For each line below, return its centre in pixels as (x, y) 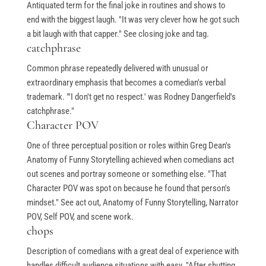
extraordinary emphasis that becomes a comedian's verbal (126, 83)
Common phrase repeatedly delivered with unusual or (117, 69)
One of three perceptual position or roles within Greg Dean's (129, 146)
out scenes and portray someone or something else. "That (126, 174)
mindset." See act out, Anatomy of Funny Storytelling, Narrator (132, 203)
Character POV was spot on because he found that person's (128, 189)
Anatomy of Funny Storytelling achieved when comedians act (130, 160)
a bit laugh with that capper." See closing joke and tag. (118, 34)
